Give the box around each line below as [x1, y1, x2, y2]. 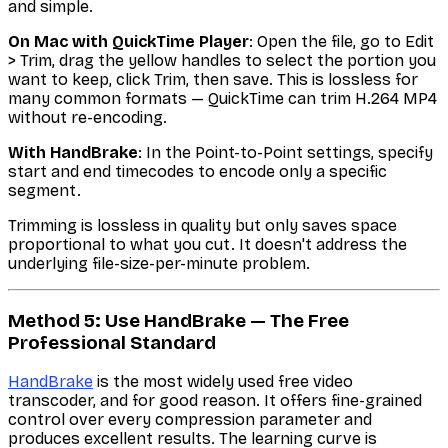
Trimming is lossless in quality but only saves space [8, 215, 397, 235]
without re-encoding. [8, 107, 167, 127]
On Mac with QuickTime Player [8, 31, 249, 51]
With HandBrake [8, 142, 138, 162]
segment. [8, 180, 81, 200]
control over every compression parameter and [8, 410, 372, 430]
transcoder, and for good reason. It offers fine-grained [8, 391, 422, 411]
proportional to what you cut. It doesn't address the [8, 234, 407, 254]
